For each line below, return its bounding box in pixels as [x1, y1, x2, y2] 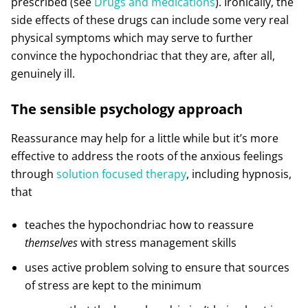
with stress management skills [77, 234, 236, 250]
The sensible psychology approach [10, 99, 243, 118]
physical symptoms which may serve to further [10, 30, 253, 45]
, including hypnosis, [186, 166, 291, 181]
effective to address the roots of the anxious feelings [10, 148, 283, 164]
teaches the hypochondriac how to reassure [24, 217, 254, 232]
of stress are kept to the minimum [24, 277, 201, 293]
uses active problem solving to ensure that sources [24, 259, 289, 275]
